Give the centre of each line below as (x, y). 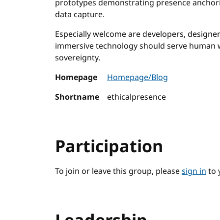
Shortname (77, 97)
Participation (109, 147)
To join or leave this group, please (118, 171)
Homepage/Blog (137, 78)
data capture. (80, 15)
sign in (194, 171)
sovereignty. (78, 58)
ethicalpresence (137, 97)
